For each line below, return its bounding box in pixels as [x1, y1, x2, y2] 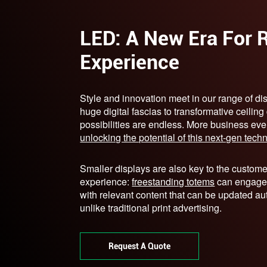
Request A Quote [108, 241, 171, 251]
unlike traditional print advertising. [80, 200, 222, 215]
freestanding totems [132, 174, 215, 188]
